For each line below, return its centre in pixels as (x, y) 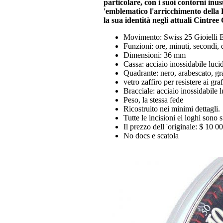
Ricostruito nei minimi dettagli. (172, 109)
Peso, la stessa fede (153, 100)
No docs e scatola (151, 136)
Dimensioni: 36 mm (155, 55)
